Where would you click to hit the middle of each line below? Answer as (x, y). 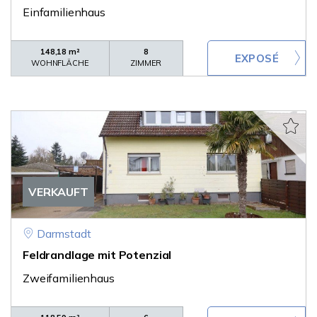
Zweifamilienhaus (69, 278)
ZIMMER (146, 63)
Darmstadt (64, 234)
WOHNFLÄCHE (60, 63)
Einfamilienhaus (64, 12)
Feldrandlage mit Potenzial (97, 255)
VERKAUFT (58, 192)
